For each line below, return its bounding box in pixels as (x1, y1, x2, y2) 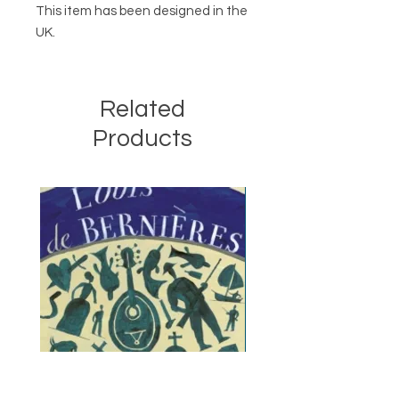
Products (93, 126, 192, 151)
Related (100, 96, 185, 122)
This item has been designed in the (36, 4, 248, 18)
